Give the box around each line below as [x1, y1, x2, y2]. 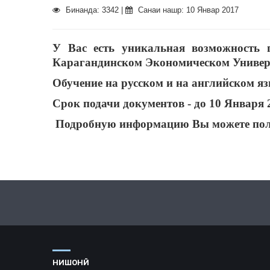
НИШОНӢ [52, 258, 89, 267]
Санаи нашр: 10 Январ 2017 [136, 5, 239, 14]
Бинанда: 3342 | [63, 5, 125, 14]
